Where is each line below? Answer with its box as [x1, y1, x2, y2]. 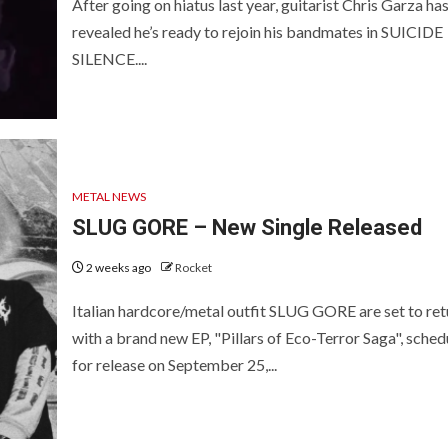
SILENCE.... [71, 49, 147, 69]
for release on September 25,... [71, 355, 277, 375]
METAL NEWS [71, 189, 146, 205]
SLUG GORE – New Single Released [71, 215, 422, 241]
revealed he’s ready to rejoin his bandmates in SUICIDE [71, 22, 443, 42]
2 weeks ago [83, 260, 153, 276]
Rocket [174, 260, 212, 276]
